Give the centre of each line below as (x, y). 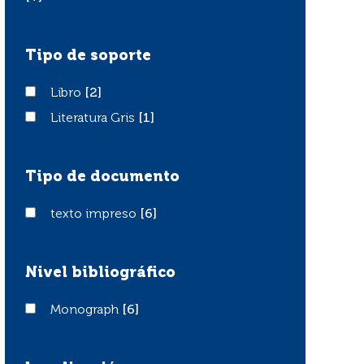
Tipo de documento (102, 177)
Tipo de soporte (88, 56)
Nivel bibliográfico (100, 273)
